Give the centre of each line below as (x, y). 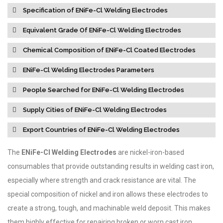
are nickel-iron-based (150, 152)
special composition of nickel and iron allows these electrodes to (108, 194)
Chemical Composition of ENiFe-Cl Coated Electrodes (109, 50)
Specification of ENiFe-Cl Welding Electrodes (95, 10)
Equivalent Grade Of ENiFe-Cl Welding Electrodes (101, 30)
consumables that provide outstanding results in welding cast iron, (111, 166)
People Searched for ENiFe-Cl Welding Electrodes (103, 90)
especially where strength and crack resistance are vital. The (102, 180)
